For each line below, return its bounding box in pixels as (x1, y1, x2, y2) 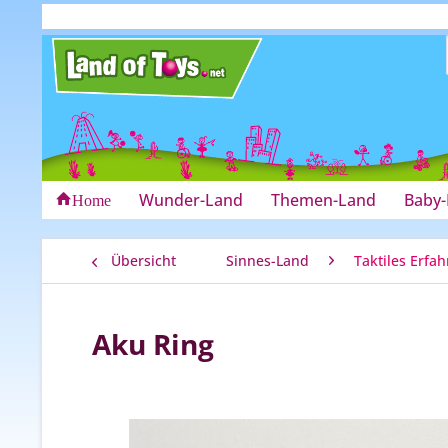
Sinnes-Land (226, 251, 309, 270)
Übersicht (111, 251, 176, 270)
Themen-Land (271, 189, 376, 211)
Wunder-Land (139, 189, 243, 211)
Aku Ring (92, 325, 214, 363)
